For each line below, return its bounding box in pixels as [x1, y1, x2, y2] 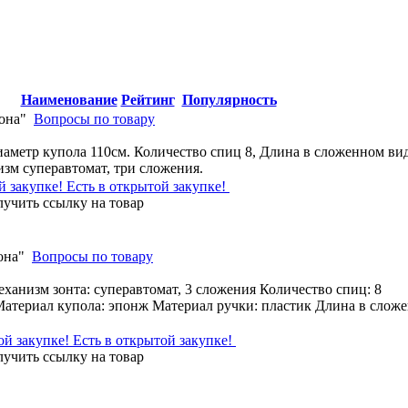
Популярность [181, 91, 277, 107]
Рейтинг [120, 91, 175, 107]
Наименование [20, 91, 117, 107]
